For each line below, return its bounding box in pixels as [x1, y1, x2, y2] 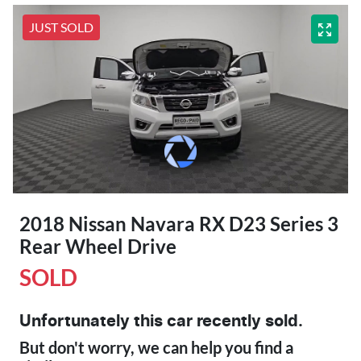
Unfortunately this [19, 313, 167, 330]
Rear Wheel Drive [19, 234, 176, 258]
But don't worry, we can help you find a [19, 337, 293, 357]
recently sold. [193, 313, 303, 330]
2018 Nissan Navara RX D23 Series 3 [19, 211, 338, 235]
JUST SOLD [29, 19, 93, 35]
